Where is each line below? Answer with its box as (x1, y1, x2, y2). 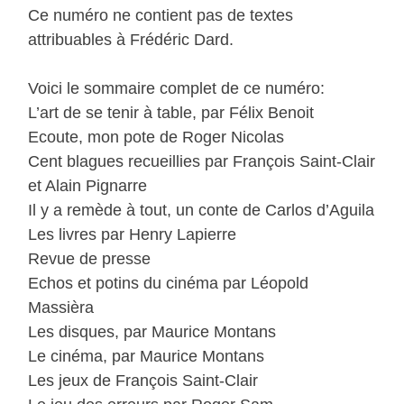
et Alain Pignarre (28, 176, 148, 195)
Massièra (28, 298, 95, 317)
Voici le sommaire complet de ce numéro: (28, 78, 326, 97)
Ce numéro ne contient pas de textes (28, 5, 294, 24)
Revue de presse (28, 249, 151, 268)
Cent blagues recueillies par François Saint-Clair (28, 151, 376, 170)
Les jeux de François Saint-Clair (28, 371, 259, 390)
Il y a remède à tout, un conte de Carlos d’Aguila (28, 200, 375, 219)
